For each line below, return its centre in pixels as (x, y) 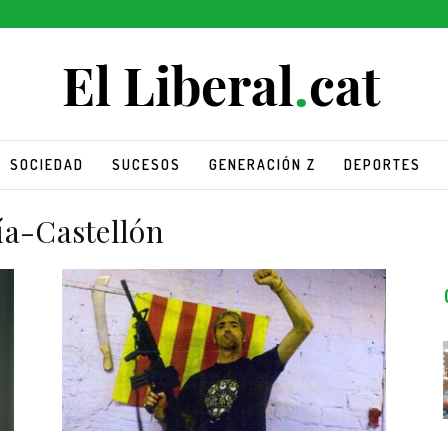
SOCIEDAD (46, 164)
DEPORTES (382, 164)
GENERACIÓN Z (262, 164)
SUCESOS (146, 164)
